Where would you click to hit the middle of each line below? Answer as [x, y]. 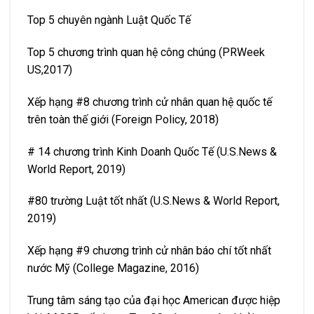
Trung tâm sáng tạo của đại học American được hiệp [154, 300]
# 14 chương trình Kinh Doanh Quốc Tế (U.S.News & [152, 151]
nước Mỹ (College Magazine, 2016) [113, 268]
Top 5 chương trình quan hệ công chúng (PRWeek [146, 52]
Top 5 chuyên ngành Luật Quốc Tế [109, 20]
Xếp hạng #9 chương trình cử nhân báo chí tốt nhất [149, 251]
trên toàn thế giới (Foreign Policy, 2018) [123, 119]
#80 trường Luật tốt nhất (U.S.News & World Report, [153, 201]
